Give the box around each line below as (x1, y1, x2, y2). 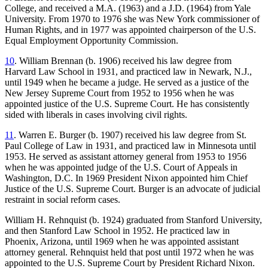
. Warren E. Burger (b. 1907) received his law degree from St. (14, 130, 246, 141)
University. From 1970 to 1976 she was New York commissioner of (5, 14, 260, 25)
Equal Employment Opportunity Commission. (5, 35, 178, 46)
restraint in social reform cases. (5, 194, 120, 205)
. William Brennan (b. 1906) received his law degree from (14, 56, 232, 66)
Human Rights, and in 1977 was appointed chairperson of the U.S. (5, 25, 256, 35)
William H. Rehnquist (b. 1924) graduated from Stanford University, (5, 215, 262, 226)
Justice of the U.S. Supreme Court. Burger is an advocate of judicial (5, 184, 260, 194)
